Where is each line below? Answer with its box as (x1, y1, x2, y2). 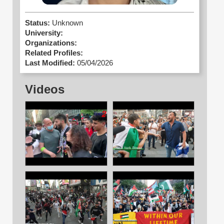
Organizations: (25, 39, 77, 47)
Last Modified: (25, 59, 75, 67)
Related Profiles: (25, 49, 83, 57)
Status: (25, 19, 52, 27)
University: (25, 29, 63, 37)
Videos (25, 82, 64, 96)
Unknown (52, 19, 83, 27)
